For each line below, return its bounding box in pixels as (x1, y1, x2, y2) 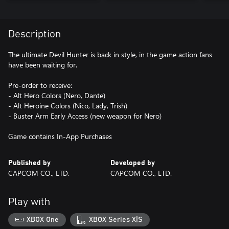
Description (8, 29, 61, 39)
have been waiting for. (8, 60, 77, 70)
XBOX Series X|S (88, 216, 143, 223)
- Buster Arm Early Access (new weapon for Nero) (8, 111, 162, 121)
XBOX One (27, 216, 59, 223)
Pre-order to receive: (8, 80, 72, 90)
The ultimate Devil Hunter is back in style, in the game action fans (8, 50, 212, 59)
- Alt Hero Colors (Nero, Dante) (8, 90, 105, 100)
